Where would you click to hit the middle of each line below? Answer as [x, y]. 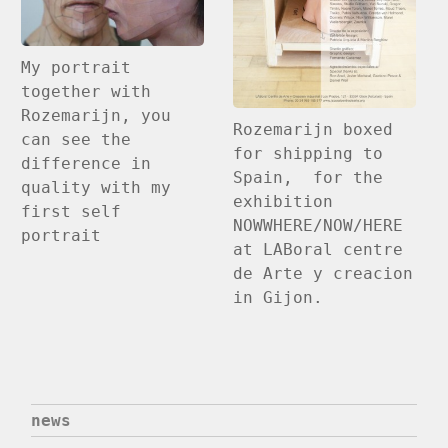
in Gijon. [278, 298]
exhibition [283, 202]
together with [86, 92]
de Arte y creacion [323, 274]
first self [71, 212]
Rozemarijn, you [96, 116]
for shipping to [308, 154]
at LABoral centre [318, 250]
